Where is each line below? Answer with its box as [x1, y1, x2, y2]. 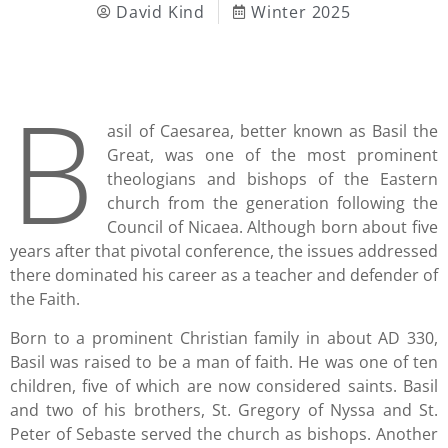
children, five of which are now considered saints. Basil [10, 374, 438, 397]
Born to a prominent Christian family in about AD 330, [10, 326, 438, 349]
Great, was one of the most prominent [107, 144, 438, 167]
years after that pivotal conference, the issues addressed [10, 240, 438, 263]
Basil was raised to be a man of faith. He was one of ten [10, 350, 438, 373]
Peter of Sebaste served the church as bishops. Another [10, 422, 438, 445]
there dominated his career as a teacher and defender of [10, 264, 438, 287]
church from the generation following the [107, 192, 438, 215]
